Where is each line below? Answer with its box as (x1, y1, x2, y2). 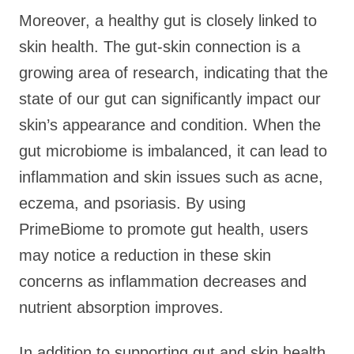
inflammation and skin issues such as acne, (19, 168, 323, 186)
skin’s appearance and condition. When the (19, 116, 321, 134)
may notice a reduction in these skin (19, 247, 271, 264)
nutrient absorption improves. (19, 299, 224, 316)
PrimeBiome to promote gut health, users (19, 220, 308, 238)
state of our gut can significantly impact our (19, 90, 321, 107)
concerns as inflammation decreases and (19, 273, 307, 290)
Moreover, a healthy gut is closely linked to (19, 12, 317, 29)
